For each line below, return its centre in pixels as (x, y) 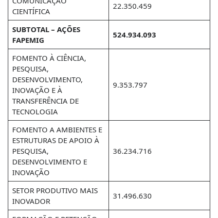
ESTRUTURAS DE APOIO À (55, 140)
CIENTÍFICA (31, 11)
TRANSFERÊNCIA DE (45, 101)
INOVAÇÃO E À (37, 90)
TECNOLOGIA (35, 111)
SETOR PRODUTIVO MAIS (55, 190)
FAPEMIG (28, 40)
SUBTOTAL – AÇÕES (46, 29)
